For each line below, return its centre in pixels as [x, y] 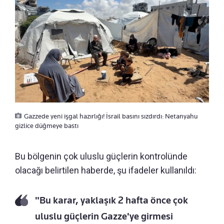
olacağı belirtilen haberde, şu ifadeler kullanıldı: [106, 170]
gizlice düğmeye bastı [47, 126]
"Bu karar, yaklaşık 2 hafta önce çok [111, 200]
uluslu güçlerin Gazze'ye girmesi [104, 216]
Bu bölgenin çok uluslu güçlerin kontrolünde [101, 156]
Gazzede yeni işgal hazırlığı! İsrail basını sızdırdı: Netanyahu [111, 116]
